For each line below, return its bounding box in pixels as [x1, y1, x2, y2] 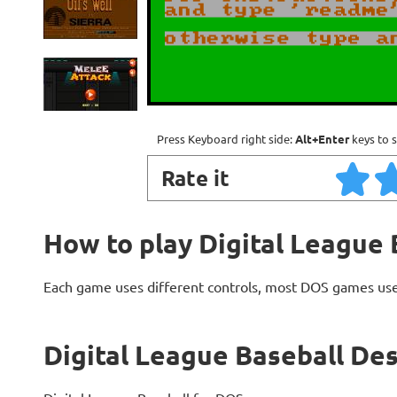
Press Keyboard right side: [157, 131, 295, 146]
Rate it [160, 164, 230, 191]
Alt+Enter [295, 131, 349, 146]
